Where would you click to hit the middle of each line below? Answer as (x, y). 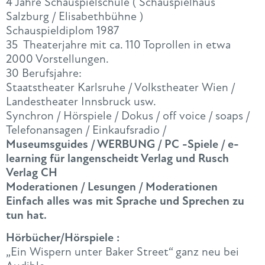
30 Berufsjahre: (44, 73)
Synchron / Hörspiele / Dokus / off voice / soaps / (128, 116)
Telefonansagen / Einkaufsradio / (86, 130)
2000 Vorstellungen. (57, 59)
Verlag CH (32, 173)
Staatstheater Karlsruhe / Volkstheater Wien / (120, 88)
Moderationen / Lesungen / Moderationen (112, 187)
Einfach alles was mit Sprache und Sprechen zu (125, 201)
